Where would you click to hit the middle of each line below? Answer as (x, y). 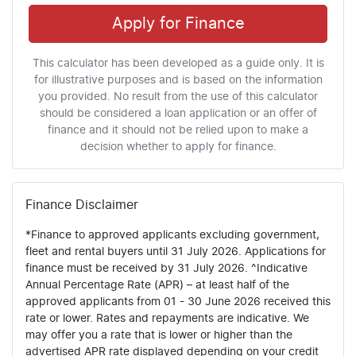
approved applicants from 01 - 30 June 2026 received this (178, 302)
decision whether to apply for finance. (178, 147)
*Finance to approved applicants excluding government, (172, 235)
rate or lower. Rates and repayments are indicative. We (167, 318)
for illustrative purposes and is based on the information (178, 80)
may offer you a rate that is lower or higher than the (159, 335)
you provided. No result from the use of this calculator (178, 97)
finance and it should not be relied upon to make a (178, 130)
